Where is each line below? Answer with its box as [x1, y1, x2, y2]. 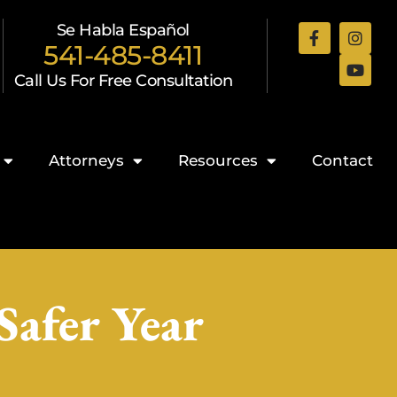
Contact [312, 152, 374, 169]
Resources [178, 152, 259, 169]
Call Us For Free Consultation [13, 71, 233, 90]
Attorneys [49, 152, 125, 169]
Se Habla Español [56, 20, 190, 40]
